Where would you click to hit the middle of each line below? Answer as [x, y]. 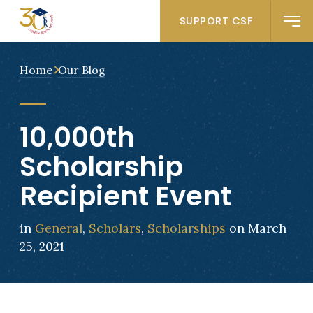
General [58, 228]
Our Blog [81, 70]
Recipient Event [125, 196]
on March [256, 228]
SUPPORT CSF [216, 21]
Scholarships [186, 228]
